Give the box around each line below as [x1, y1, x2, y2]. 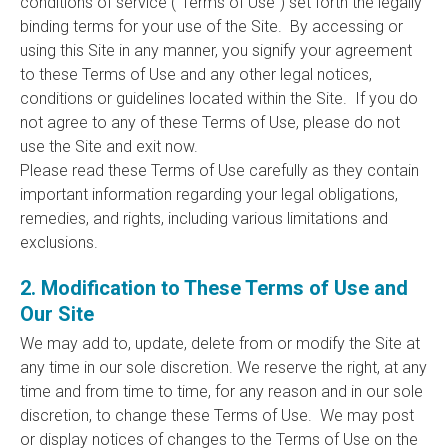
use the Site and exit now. [20, 137, 198, 156]
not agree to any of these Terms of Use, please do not [20, 113, 400, 132]
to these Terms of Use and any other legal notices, [20, 65, 372, 84]
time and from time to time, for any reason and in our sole [20, 382, 423, 401]
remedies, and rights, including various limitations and [20, 209, 388, 228]
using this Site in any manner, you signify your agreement [20, 41, 412, 60]
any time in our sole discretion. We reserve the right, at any [20, 358, 427, 377]
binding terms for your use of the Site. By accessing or [20, 17, 403, 36]
